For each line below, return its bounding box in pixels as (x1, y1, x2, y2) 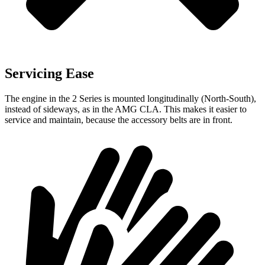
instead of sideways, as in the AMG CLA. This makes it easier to (5, 104, 247, 114)
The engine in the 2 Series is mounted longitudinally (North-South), (5, 93, 256, 104)
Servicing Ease (5, 66, 94, 82)
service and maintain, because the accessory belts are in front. (5, 115, 232, 125)
